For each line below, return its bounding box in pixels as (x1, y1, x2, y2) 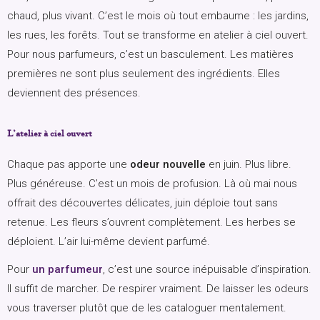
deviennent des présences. (7, 86, 141, 100)
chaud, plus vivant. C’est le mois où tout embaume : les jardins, (7, 9, 309, 23)
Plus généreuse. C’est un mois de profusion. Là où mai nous (7, 177, 297, 191)
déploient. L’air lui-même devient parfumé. (7, 235, 210, 249)
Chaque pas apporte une (7, 158, 130, 171)
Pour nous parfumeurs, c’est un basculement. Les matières (7, 48, 294, 61)
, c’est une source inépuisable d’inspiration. (103, 263, 311, 276)
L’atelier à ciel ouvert (7, 127, 92, 140)
